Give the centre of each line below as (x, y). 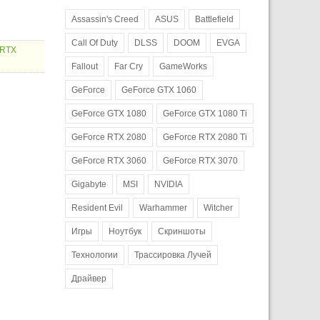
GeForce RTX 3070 (200, 160)
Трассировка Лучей (173, 255)
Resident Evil (97, 207)
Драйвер (89, 278)
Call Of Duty (95, 42)
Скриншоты (182, 231)
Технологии (95, 255)
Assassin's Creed (105, 19)
